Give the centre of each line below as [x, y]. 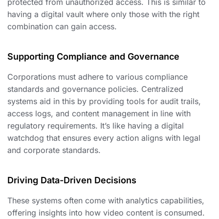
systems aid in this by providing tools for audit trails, [104, 101]
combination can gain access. [62, 27]
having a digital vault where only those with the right [103, 14]
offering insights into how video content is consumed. [106, 213]
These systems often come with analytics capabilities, [106, 201]
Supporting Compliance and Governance [93, 57]
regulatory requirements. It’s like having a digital [96, 126]
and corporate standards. [54, 150]
